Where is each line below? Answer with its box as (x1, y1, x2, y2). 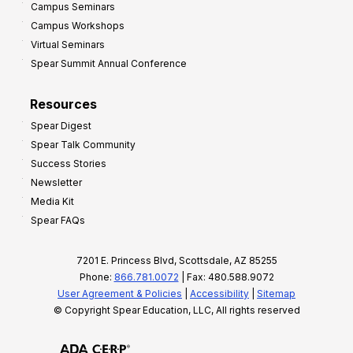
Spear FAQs (31, 214, 85, 226)
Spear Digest (31, 119, 91, 132)
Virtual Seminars (31, 38, 105, 50)
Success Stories (31, 157, 106, 169)
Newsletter (31, 176, 82, 188)
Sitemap (257, 287, 295, 299)
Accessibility (190, 287, 249, 299)
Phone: (79, 270, 114, 283)
